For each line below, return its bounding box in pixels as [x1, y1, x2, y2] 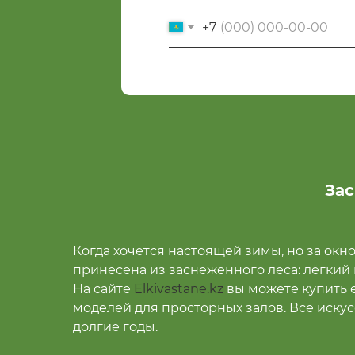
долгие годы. [73, 319, 158, 334]
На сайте [73, 281, 131, 296]
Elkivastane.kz [131, 281, 223, 296]
